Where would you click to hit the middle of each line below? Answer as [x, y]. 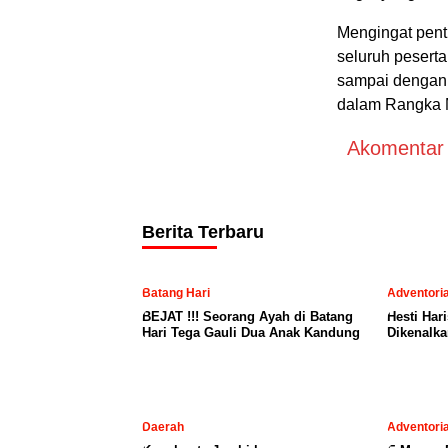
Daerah [163, 427]
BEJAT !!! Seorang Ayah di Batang [247, 316]
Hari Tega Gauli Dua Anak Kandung [251, 332]
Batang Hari [176, 293]
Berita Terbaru [203, 232]
